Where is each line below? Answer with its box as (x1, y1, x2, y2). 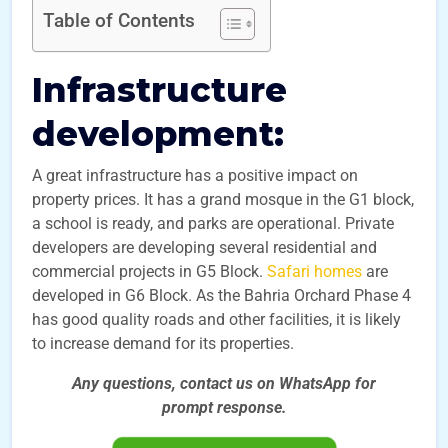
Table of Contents (43, 9, 195, 32)
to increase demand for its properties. (32, 334, 294, 353)
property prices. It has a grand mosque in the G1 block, (32, 190, 414, 209)
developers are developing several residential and (32, 238, 377, 257)
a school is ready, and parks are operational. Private (32, 214, 394, 233)
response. (216, 398, 287, 417)
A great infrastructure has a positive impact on (32, 166, 358, 185)
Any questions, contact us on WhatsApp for (72, 374, 376, 393)
